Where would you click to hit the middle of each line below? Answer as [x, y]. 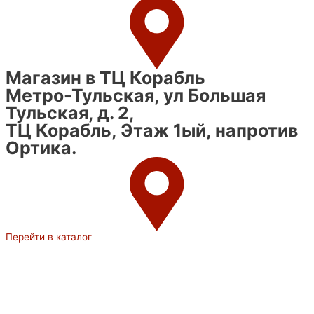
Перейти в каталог [49, 237]
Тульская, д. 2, [70, 113]
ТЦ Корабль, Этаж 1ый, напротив [152, 131]
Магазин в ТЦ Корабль [105, 78]
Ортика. [41, 148]
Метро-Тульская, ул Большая [136, 96]
